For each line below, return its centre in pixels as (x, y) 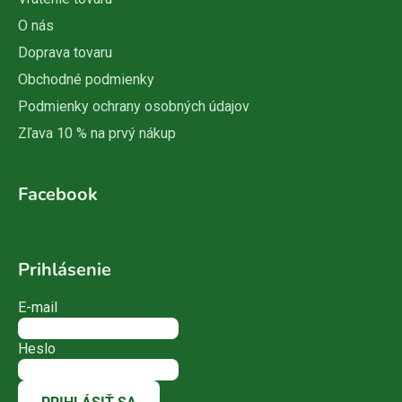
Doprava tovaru (65, 52)
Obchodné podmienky (86, 79)
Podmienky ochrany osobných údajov (134, 106)
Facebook (58, 194)
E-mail (38, 307)
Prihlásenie (65, 269)
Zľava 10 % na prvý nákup (97, 133)
